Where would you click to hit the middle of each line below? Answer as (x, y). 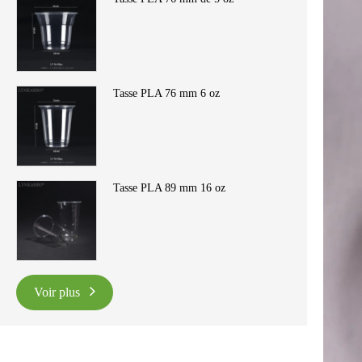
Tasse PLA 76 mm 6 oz (166, 94)
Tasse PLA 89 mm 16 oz (169, 188)
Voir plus (59, 293)
